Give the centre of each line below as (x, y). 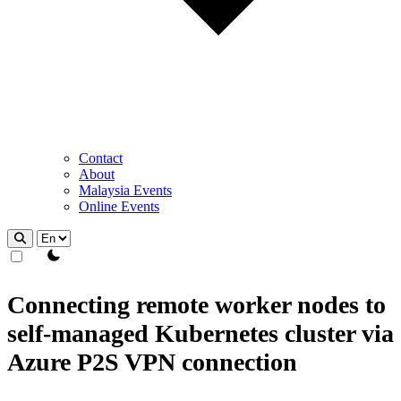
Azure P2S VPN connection (152, 362)
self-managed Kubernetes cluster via (200, 333)
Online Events (119, 206)
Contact (101, 158)
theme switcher (70, 255)
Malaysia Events (125, 190)
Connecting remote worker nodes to (196, 305)
